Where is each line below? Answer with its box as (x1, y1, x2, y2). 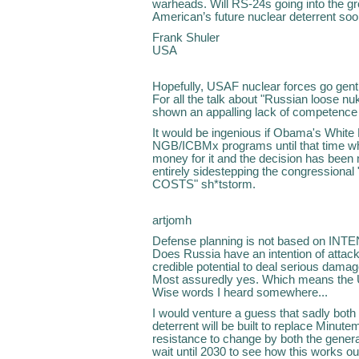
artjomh (152, 213, 192, 227)
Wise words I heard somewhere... (152, 285, 328, 299)
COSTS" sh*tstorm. (152, 177, 256, 191)
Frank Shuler (152, 30, 220, 44)
